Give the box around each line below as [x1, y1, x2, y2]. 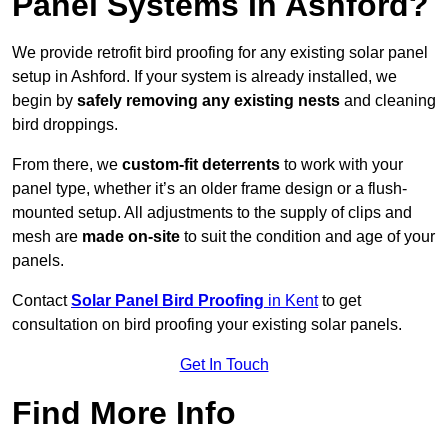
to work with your [280, 156, 403, 174]
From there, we [12, 156, 118, 174]
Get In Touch [179, 356, 269, 374]
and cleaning [340, 92, 436, 110]
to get [318, 292, 361, 310]
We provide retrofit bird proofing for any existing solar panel [12, 44, 428, 62]
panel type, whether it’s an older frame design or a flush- [12, 180, 407, 198]
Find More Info [12, 395, 236, 432]
